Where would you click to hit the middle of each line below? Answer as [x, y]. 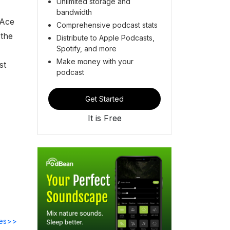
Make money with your [95, 61]
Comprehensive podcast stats [107, 25]
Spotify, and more [87, 48]
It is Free [104, 118]
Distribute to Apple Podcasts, [106, 37]
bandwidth [74, 12]
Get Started [104, 99]
